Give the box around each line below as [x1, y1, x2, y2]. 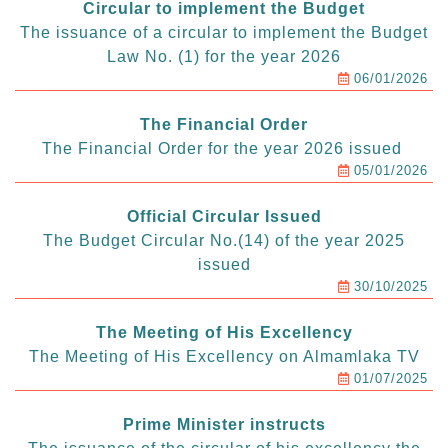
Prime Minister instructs [122, 416, 326, 434]
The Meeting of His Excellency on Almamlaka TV [28, 348, 420, 366]
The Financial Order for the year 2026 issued [41, 140, 407, 158]
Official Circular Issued [126, 208, 322, 226]
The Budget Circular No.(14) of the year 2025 [43, 232, 405, 250]
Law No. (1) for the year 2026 [107, 48, 341, 66]
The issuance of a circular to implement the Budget [20, 24, 428, 42]
